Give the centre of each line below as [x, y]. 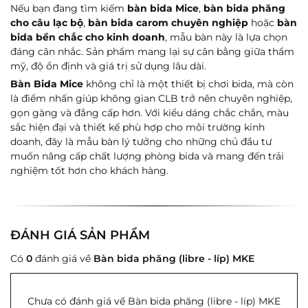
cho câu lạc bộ [47, 23]
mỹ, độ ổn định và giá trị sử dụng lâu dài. [108, 66]
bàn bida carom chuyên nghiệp [168, 23]
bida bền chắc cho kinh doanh [88, 37]
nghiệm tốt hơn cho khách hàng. [89, 170]
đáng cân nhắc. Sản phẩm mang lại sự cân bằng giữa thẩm [152, 52]
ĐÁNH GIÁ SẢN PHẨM [80, 235]
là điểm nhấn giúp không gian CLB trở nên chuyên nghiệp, [151, 98]
